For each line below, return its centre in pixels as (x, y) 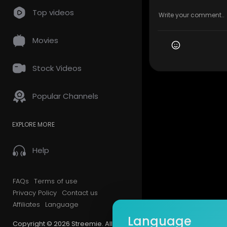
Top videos (53, 12)
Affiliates (26, 204)
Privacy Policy (35, 193)
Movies (45, 40)
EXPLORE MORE (33, 124)
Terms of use (56, 181)
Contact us (80, 193)
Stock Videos (57, 68)
